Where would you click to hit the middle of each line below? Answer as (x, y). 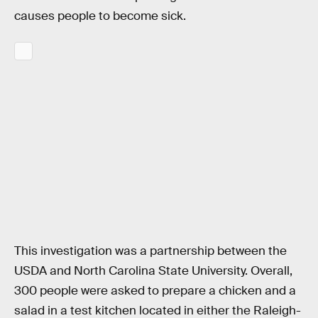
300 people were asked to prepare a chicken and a (155, 291)
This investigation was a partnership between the (150, 251)
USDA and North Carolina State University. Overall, (153, 271)
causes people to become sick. (100, 16)
